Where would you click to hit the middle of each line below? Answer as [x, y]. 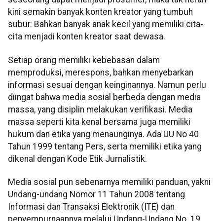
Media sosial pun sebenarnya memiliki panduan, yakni [109, 182]
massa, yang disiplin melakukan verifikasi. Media [100, 109]
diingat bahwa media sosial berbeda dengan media [104, 97]
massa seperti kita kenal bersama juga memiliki [99, 122]
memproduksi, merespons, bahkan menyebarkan [101, 72]
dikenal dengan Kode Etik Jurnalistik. [77, 159]
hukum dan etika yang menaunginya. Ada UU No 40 [103, 134]
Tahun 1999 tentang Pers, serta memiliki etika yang [105, 146]
